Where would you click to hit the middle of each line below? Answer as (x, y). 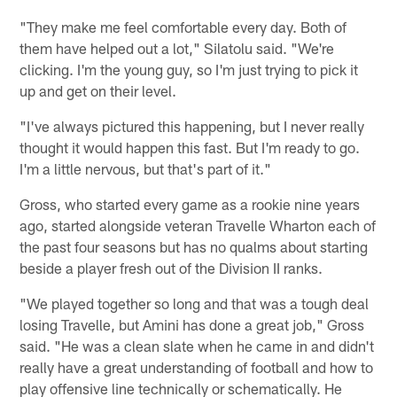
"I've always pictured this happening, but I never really (192, 125)
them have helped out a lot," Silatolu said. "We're (177, 47)
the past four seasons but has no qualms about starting (194, 246)
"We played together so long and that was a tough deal (195, 303)
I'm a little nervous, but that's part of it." (146, 168)
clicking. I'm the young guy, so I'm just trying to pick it (189, 69)
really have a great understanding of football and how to (197, 366)
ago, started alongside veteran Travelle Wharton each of (198, 225)
